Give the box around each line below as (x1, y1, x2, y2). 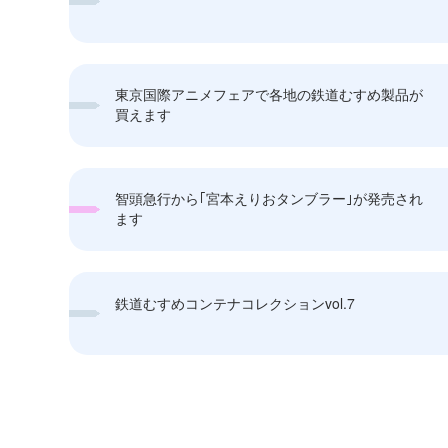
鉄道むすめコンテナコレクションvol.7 (115, 292, 356, 313)
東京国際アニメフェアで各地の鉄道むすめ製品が (115, 84, 424, 105)
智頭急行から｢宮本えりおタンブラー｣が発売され (115, 188, 424, 209)
